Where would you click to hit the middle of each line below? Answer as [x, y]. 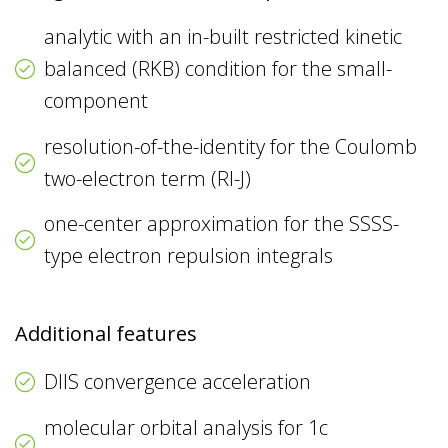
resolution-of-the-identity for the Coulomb [231, 146]
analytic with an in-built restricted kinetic [223, 36]
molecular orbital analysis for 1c [186, 427]
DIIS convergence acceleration [178, 381]
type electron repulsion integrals [189, 256]
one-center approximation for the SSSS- [222, 224]
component [96, 100]
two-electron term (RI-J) [148, 178]
